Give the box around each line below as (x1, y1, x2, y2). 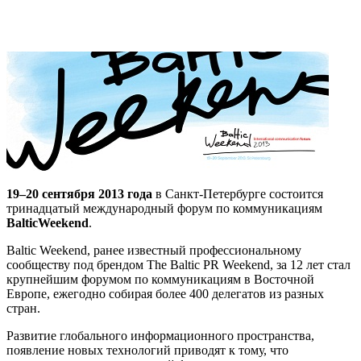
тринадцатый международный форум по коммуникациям (6, 201, 322, 215)
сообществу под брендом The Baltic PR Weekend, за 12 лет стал (6, 257, 351, 272)
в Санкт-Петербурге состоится (152, 186, 323, 201)
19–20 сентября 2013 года (6, 186, 152, 201)
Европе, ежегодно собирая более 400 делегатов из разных (6, 286, 324, 301)
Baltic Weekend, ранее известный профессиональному (6, 243, 301, 257)
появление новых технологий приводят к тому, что (6, 342, 288, 357)
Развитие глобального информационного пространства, (6, 328, 314, 342)
